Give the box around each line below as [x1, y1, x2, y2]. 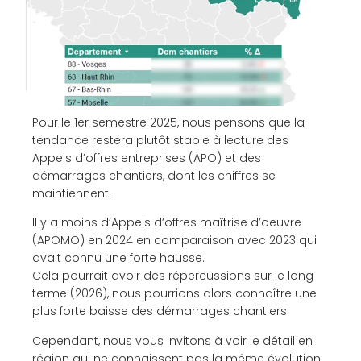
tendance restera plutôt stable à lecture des [32, 132, 288, 149]
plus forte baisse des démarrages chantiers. [32, 303, 289, 320]
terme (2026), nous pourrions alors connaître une [32, 285, 317, 302]
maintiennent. [32, 185, 111, 202]
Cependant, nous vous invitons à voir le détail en [32, 332, 313, 349]
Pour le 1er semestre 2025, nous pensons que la [32, 114, 305, 131]
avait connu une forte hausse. [32, 250, 205, 267]
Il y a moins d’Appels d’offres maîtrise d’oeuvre [32, 214, 301, 231]
